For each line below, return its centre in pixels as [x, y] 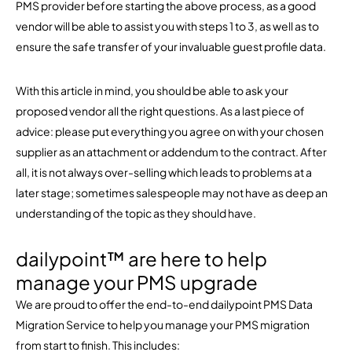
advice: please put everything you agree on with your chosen [170, 131]
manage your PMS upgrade [137, 282]
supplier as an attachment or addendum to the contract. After [171, 152]
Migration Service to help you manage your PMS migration [163, 324]
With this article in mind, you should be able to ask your [152, 90]
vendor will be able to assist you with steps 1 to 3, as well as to [167, 26]
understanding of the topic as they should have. [136, 213]
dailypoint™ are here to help [141, 258]
